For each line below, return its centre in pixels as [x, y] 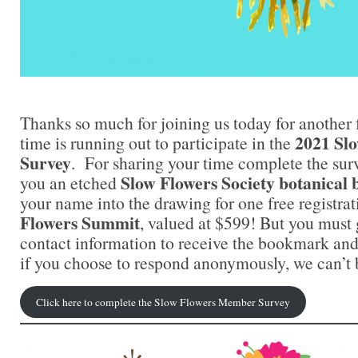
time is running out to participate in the [157, 143]
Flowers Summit [80, 223]
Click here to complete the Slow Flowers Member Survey [163, 302]
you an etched [70, 183]
